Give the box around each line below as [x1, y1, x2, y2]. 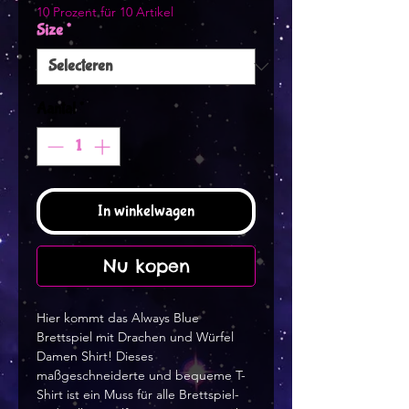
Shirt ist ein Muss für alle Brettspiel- [37, 386, 239, 404]
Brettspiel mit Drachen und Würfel [37, 329, 234, 346]
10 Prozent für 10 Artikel [37, 4, 173, 21]
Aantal [37, 100, 76, 120]
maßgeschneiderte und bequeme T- [37, 367, 246, 384]
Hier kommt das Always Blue [37, 309, 199, 327]
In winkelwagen [98, 202, 194, 222]
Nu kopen [102, 255, 190, 278]
